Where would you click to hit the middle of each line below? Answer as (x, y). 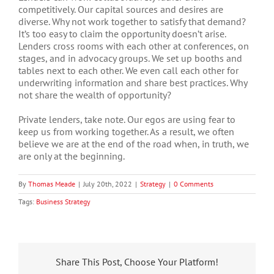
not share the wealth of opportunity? (95, 94)
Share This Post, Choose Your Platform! (137, 261)
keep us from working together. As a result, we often (126, 131)
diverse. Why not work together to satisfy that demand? (132, 21)
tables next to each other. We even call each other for (128, 70)
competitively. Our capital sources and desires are (121, 9)
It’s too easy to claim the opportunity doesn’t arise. (122, 33)
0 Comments (194, 183)
